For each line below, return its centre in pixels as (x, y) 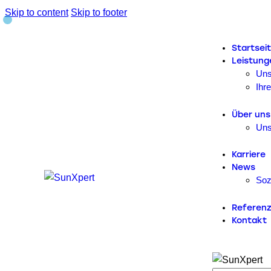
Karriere (249, 155)
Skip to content (37, 12)
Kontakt (250, 220)
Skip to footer (99, 12)
